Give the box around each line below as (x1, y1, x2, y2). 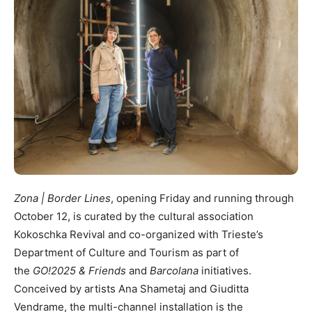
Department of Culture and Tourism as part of (14, 245, 239, 259)
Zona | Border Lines (14, 191, 111, 205)
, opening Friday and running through (111, 191, 294, 205)
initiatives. (198, 263, 251, 277)
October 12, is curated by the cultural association (14, 209, 253, 223)
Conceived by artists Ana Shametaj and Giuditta (14, 281, 249, 295)
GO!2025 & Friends (33, 263, 126, 277)
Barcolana (150, 263, 198, 277)
